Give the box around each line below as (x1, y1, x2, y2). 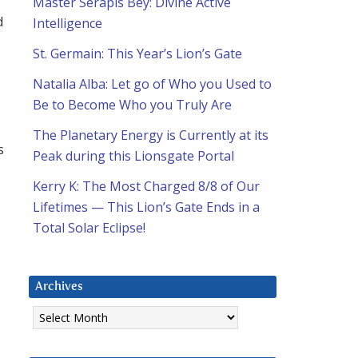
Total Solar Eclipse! (33, 219, 145, 237)
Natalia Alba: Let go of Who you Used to (33, 75, 272, 93)
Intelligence (33, 14, 102, 33)
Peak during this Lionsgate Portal (33, 147, 234, 165)
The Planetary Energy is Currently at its (33, 126, 268, 145)
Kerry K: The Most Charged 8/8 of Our (33, 177, 260, 196)
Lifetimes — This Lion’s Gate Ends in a (33, 198, 260, 217)
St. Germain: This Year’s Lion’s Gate (33, 45, 242, 63)
